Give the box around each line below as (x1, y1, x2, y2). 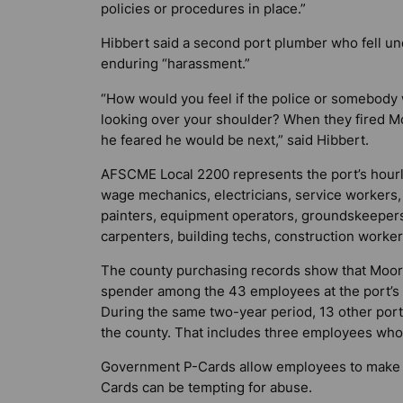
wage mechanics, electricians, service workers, (101, 185, 401, 203)
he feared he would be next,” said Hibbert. (101, 130, 369, 148)
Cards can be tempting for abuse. (101, 379, 312, 397)
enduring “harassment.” (101, 55, 250, 73)
